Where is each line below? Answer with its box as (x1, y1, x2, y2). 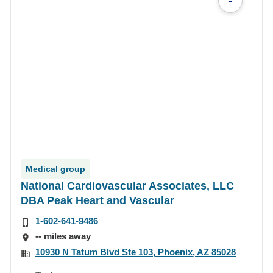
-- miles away (35, 231, 91, 242)
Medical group (26, 164, 85, 174)
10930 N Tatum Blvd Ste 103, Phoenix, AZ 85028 (35, 246, 236, 257)
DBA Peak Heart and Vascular (21, 194, 174, 207)
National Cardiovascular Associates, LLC (21, 180, 234, 192)
